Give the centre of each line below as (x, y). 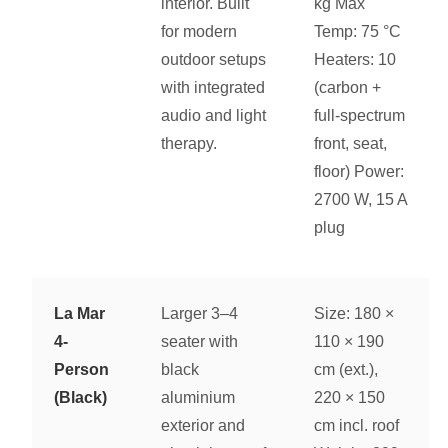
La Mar (80, 314)
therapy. (189, 144)
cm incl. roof (357, 426)
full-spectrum (360, 116)
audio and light (214, 116)
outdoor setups (214, 60)
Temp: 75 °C (358, 32)
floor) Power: (359, 172)
